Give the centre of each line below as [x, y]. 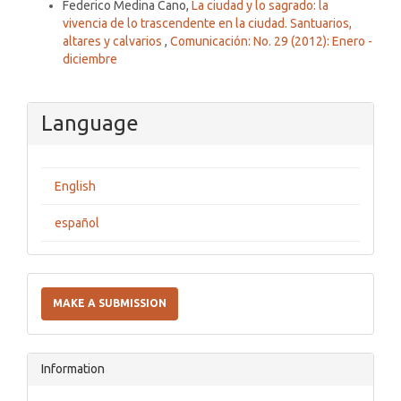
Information [73, 368]
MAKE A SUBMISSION [110, 303]
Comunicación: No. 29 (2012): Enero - [271, 41]
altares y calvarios [114, 41]
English [75, 186]
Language [90, 123]
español [77, 222]
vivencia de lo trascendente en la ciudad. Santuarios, [207, 23]
